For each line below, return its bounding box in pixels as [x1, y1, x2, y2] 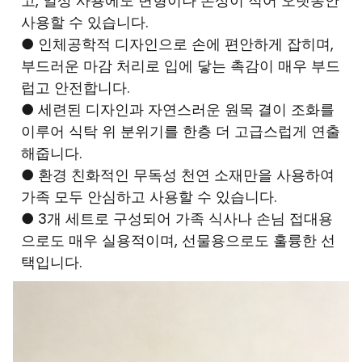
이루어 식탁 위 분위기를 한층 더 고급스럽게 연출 [21, 121, 340, 142]
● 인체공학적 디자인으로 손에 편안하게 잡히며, [21, 34, 334, 55]
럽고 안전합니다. [21, 78, 129, 99]
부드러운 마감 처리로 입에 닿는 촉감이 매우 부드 [21, 56, 340, 77]
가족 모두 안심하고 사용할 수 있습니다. [21, 187, 276, 208]
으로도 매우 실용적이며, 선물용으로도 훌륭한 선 [21, 230, 335, 251]
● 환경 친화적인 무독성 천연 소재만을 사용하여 [21, 165, 335, 186]
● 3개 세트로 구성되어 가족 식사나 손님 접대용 [21, 208, 333, 229]
